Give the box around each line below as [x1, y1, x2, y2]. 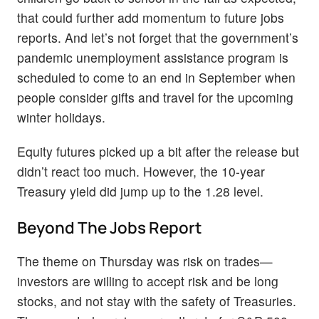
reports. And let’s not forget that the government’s [17, 28, 298, 47]
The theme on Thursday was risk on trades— [17, 251, 273, 270]
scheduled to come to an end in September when [17, 68, 296, 87]
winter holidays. [17, 108, 105, 127]
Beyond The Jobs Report [17, 216, 202, 239]
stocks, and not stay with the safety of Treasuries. [17, 291, 296, 310]
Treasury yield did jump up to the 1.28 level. [17, 182, 263, 200]
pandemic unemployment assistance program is [17, 48, 288, 67]
